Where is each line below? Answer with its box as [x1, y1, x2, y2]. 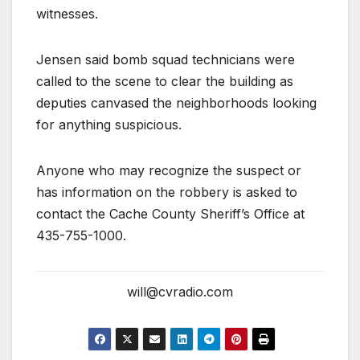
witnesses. [36, 5, 98, 22]
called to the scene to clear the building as [36, 72, 293, 89]
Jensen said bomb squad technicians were [36, 51, 295, 67]
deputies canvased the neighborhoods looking [36, 94, 317, 111]
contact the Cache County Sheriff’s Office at [36, 205, 305, 222]
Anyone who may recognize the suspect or [36, 162, 301, 178]
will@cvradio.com [127, 284, 233, 301]
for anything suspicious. [36, 116, 182, 133]
